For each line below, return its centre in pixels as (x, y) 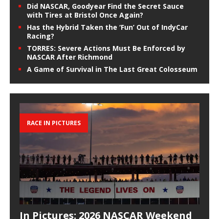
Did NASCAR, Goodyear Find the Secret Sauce (105, 6)
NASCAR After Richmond (70, 57)
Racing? (41, 36)
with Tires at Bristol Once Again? (85, 15)
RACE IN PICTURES (54, 123)
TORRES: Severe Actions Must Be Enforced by (106, 48)
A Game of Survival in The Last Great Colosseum (112, 69)
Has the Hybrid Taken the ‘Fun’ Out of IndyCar (107, 27)
